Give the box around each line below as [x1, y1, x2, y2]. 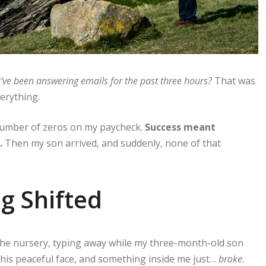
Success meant [145, 120, 216, 134]
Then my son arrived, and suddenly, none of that [2, 136, 221, 150]
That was [212, 74, 255, 87]
